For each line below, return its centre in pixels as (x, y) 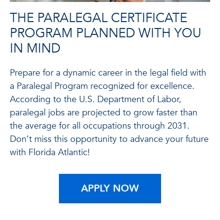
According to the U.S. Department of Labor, (96, 99)
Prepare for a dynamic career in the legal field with (108, 73)
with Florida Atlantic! (50, 152)
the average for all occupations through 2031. (100, 126)
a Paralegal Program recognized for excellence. (102, 86)
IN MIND (35, 48)
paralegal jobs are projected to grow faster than (104, 112)
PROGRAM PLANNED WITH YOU (106, 33)
